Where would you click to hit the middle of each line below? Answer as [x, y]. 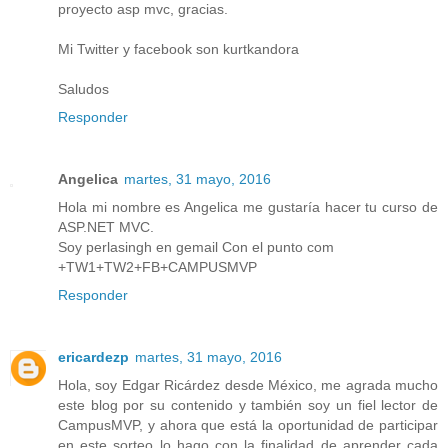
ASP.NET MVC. [106, 226]
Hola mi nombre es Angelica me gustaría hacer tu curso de [248, 206]
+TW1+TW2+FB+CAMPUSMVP [157, 266]
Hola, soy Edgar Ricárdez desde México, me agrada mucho [248, 384]
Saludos [83, 88]
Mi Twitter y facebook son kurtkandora [178, 48]
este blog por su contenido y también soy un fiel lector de [248, 404]
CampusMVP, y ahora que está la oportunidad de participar [248, 424]
